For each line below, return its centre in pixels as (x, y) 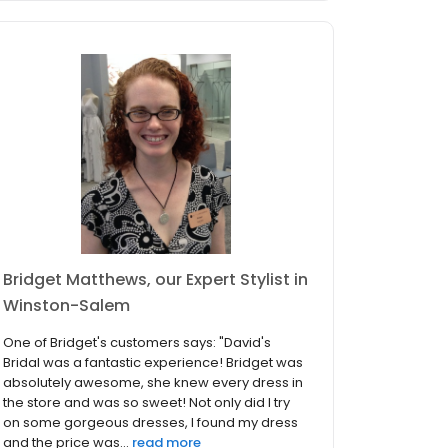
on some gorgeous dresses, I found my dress (150, 423)
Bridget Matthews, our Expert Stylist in (155, 280)
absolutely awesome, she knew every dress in (153, 383)
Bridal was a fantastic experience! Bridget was (153, 363)
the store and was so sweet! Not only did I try (146, 403)
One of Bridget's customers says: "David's (137, 343)
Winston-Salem (66, 306)
